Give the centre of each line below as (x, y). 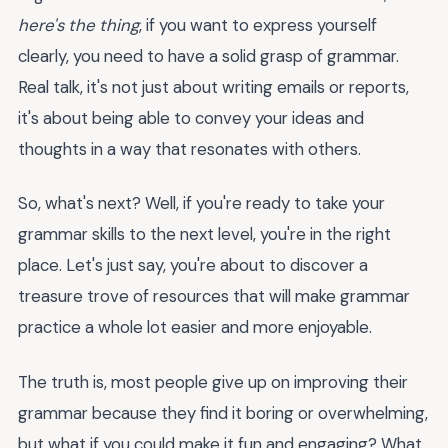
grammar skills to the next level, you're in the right (204, 234)
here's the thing (78, 24)
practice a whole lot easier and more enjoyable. (195, 327)
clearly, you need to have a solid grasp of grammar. (208, 55)
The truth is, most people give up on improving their (213, 381)
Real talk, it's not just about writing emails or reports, (213, 86)
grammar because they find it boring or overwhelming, (223, 412)
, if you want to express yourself (258, 24)
